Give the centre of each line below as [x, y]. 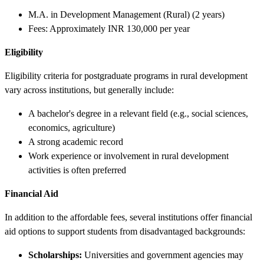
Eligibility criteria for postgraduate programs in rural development [126, 75]
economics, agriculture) [72, 127]
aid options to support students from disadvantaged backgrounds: [125, 231]
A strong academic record [76, 141]
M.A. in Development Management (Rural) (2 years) [126, 14]
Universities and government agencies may [163, 255]
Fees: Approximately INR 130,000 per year [109, 28]
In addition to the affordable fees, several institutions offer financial [128, 217]
